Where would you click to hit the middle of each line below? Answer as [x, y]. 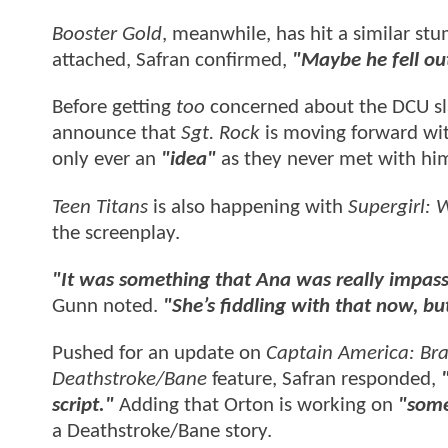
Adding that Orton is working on [256, 406]
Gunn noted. [107, 307]
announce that [116, 134]
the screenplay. [118, 233]
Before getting [114, 108]
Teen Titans [100, 207]
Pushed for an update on [159, 354]
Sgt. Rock [220, 134]
